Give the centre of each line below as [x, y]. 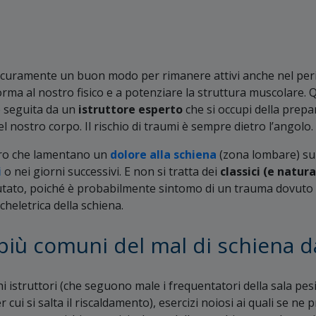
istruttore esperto [130, 109]
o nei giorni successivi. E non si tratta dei [111, 171]
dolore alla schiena [163, 154]
